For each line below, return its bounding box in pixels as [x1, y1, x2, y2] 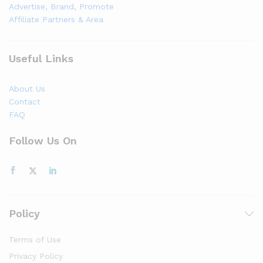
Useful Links [9, 52, 73, 65]
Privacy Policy [9, 251, 63, 261]
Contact [9, 96, 41, 106]
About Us [9, 83, 45, 93]
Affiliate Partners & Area [9, 14, 103, 24]
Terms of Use [9, 235, 61, 245]
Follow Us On [9, 134, 77, 147]
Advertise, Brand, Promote [9, 1, 114, 11]
